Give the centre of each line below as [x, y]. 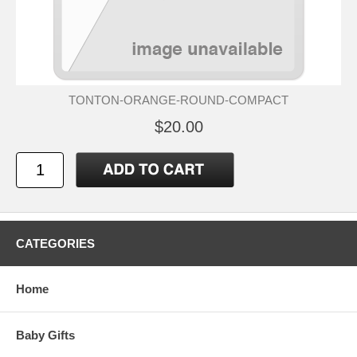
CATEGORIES [55, 243]
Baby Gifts [45, 335]
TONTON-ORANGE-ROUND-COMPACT [178, 100]
